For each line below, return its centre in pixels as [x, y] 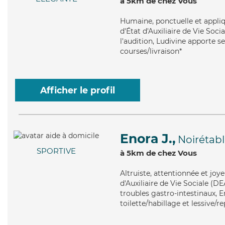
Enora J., [148, 139]
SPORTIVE [56, 151]
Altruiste [135, 173]
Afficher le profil [78, 90]
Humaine [136, 21]
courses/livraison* [151, 51]
